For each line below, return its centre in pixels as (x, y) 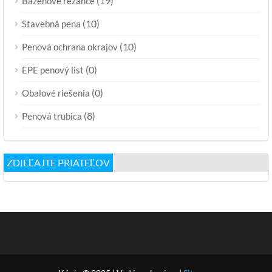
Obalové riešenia (56, 93)
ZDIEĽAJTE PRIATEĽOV (58, 162)
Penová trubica (52, 116)
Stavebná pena (51, 23)
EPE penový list (53, 70)
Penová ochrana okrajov (70, 46)
